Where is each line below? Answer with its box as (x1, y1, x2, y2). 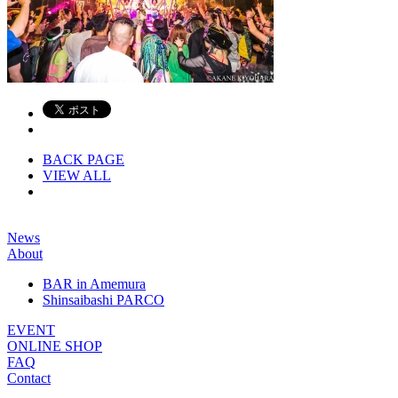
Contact (7, 370, 51, 386)
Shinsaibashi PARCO (43, 292, 164, 308)
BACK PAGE (43, 152, 124, 168)
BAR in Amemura (43, 276, 146, 292)
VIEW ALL (43, 168, 111, 184)
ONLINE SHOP (7, 338, 102, 354)
